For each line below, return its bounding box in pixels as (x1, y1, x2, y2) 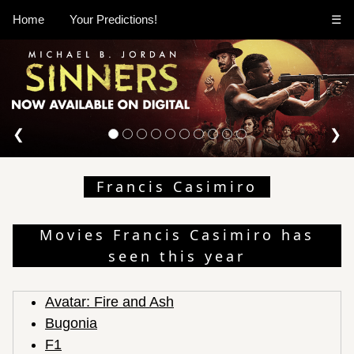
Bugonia (45, 314, 97, 331)
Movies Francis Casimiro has (40, 224, 314, 244)
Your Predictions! (70, 13, 157, 26)
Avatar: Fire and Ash (45, 293, 174, 310)
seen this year (108, 246, 246, 265)
